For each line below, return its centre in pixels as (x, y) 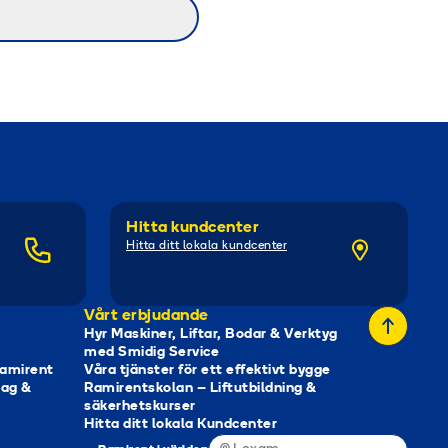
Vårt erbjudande (146, 316)
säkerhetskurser (140, 406)
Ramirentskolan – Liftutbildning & (200, 388)
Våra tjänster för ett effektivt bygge (207, 370)
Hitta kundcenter (192, 228)
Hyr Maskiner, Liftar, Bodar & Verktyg (211, 334)
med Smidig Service (151, 352)
